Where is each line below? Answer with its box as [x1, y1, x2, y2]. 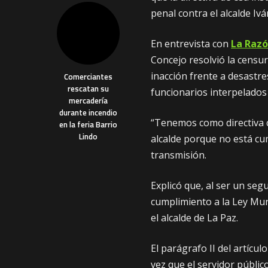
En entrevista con [151, 37, 231, 51]
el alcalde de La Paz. [151, 211, 238, 225]
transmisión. [151, 148, 206, 162]
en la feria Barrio [59, 118, 117, 131]
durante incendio [59, 106, 117, 119]
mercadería [68, 95, 108, 107]
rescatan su [67, 83, 109, 95]
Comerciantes [63, 71, 112, 83]
